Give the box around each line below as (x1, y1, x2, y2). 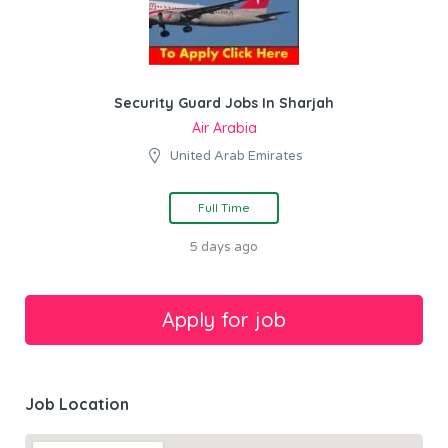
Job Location (25, 394, 129, 414)
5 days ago (190, 239, 258, 255)
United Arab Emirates (170, 148, 303, 164)
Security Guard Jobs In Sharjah (114, 94, 334, 112)
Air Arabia (191, 119, 257, 137)
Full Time (198, 200, 250, 215)
